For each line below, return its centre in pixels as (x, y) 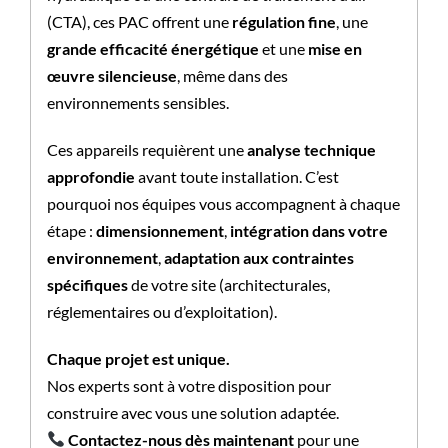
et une (283, 48)
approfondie (90, 176)
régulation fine (283, 21)
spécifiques (87, 284)
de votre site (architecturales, (228, 284)
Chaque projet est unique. (138, 358)
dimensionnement (159, 230)
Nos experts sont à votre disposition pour (188, 385)
